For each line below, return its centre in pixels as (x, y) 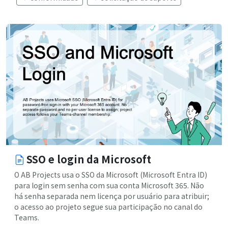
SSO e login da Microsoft (89, 159)
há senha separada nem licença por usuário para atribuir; (112, 196)
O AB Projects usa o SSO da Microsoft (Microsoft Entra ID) (111, 175)
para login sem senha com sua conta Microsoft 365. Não (109, 186)
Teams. (27, 218)
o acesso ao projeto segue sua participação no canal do (108, 207)
